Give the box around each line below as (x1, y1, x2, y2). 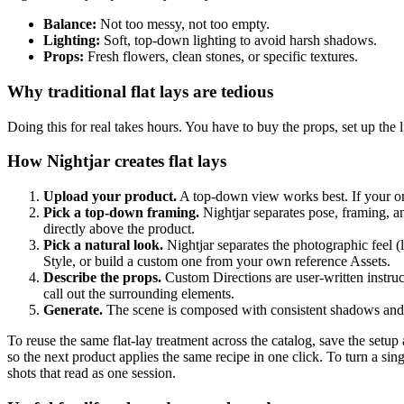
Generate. (43, 301, 103, 317)
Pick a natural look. (43, 236, 163, 252)
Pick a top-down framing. (43, 204, 199, 220)
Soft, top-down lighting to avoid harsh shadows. (100, 32, 377, 49)
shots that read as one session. (7, 364, 176, 381)
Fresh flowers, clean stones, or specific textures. (84, 49, 358, 65)
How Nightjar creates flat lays (7, 151, 226, 171)
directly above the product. (43, 220, 195, 236)
